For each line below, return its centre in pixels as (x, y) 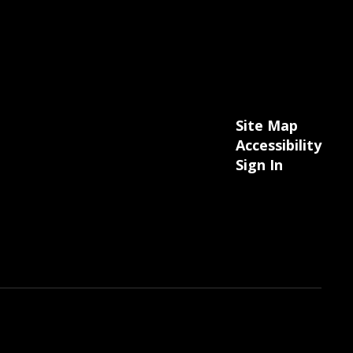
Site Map (266, 125)
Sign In (259, 165)
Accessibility (278, 145)
